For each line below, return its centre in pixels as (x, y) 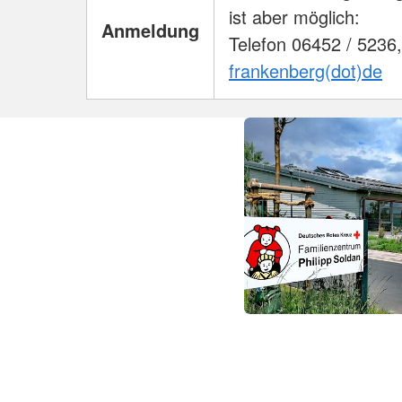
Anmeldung (150, 31)
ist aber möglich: (294, 17)
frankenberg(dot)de (306, 71)
